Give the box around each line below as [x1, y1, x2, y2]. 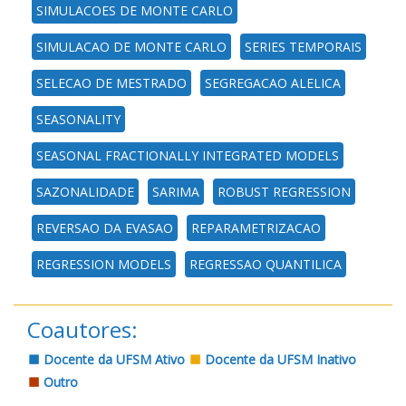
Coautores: [27, 314, 138, 344]
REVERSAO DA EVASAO [36, 218, 173, 237]
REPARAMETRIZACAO [191, 218, 321, 237]
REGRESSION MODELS [36, 255, 171, 273]
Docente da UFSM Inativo [201, 350, 356, 368]
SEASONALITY [36, 110, 121, 128]
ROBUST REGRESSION [217, 182, 351, 200]
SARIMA [152, 182, 199, 200]
